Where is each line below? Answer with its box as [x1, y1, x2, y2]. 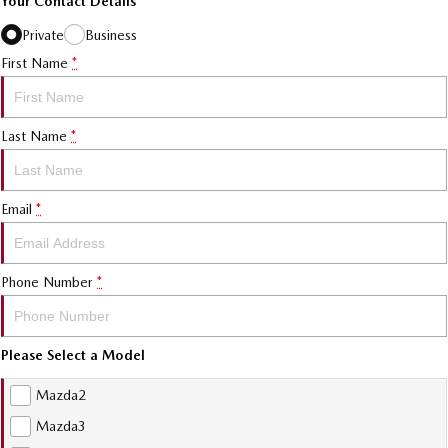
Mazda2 [36, 387, 86, 403]
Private [22, 26, 64, 43]
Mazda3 [36, 418, 86, 434]
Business [85, 26, 137, 43]
